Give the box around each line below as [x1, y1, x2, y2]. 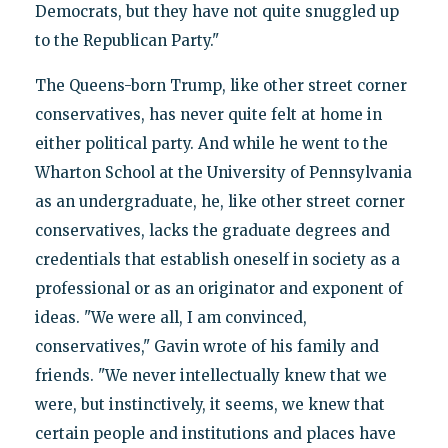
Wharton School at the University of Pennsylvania [34, 162, 412, 182]
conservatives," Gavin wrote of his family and [34, 336, 379, 356]
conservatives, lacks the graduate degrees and [34, 220, 390, 240]
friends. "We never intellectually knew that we [34, 365, 387, 385]
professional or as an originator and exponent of [34, 278, 403, 298]
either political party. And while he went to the [34, 133, 388, 153]
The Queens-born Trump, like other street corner [34, 75, 407, 95]
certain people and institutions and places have [34, 423, 396, 443]
